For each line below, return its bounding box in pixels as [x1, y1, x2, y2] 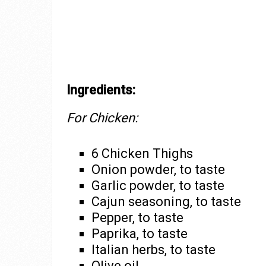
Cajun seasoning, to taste [91, 194, 241, 210]
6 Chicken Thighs [91, 146, 193, 161]
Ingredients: [66, 83, 135, 98]
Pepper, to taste [91, 210, 183, 226]
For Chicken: [66, 110, 138, 126]
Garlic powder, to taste [91, 178, 224, 194]
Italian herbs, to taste [91, 242, 216, 258]
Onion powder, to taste [91, 162, 225, 178]
